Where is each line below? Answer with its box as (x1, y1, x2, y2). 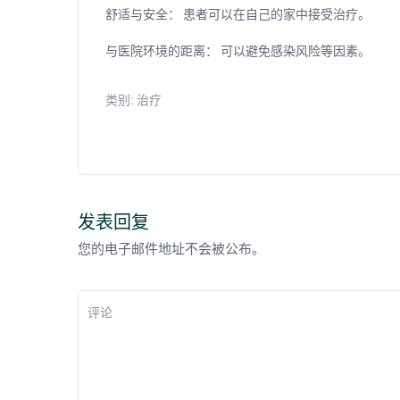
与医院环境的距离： (105, 44, 218, 59)
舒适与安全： (105, 7, 180, 22)
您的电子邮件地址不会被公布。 (78, 241, 265, 258)
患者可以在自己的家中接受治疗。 (180, 7, 371, 22)
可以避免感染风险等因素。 (218, 44, 371, 59)
